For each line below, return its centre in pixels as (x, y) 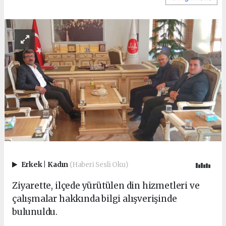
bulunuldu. (35, 212)
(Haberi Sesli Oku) (99, 164)
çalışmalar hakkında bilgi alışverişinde (95, 199)
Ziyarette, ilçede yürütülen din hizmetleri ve (106, 186)
